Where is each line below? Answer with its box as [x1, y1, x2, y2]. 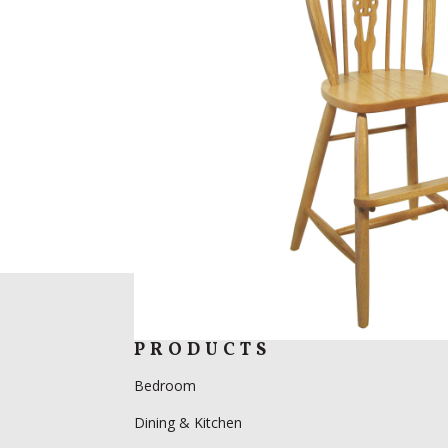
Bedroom [134, 376, 201, 396]
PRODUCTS [134, 338, 272, 364]
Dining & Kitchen [134, 413, 243, 433]
